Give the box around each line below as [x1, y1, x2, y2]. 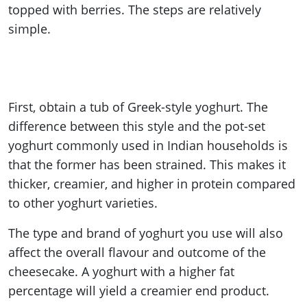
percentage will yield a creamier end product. [8, 282, 273, 299]
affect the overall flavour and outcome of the [8, 244, 266, 261]
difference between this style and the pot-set [8, 118, 265, 135]
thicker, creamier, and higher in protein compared [8, 175, 295, 193]
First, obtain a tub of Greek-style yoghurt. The [8, 99, 268, 116]
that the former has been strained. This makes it [8, 156, 286, 173]
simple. [8, 21, 51, 38]
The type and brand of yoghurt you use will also [8, 225, 283, 242]
